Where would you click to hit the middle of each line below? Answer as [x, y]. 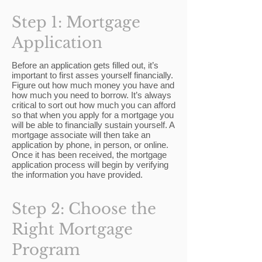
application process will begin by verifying [90, 165]
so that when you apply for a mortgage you [93, 115]
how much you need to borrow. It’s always [92, 95]
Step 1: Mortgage [76, 22]
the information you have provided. [77, 175]
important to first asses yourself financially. [92, 75]
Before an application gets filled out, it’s [85, 65]
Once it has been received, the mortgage [89, 155]
